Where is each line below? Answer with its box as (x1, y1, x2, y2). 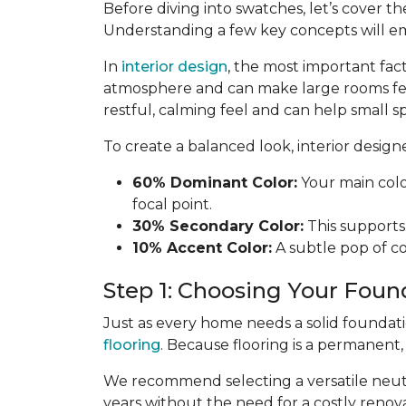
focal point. (132, 196, 212, 213)
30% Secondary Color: (132, 217, 304, 235)
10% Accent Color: (132, 239, 272, 256)
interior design (121, 58, 227, 75)
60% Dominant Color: (132, 174, 297, 191)
